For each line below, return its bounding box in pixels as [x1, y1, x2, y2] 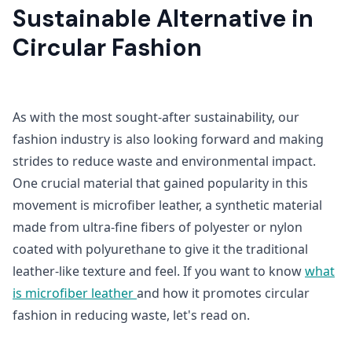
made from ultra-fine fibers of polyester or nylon [13, 218, 302, 236]
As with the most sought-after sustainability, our [13, 108, 299, 126]
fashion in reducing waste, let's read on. [13, 306, 250, 324]
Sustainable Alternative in [13, 3, 313, 34]
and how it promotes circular [137, 284, 310, 302]
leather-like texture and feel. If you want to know [13, 262, 305, 280]
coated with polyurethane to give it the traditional [13, 240, 308, 258]
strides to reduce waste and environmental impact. [13, 152, 316, 170]
